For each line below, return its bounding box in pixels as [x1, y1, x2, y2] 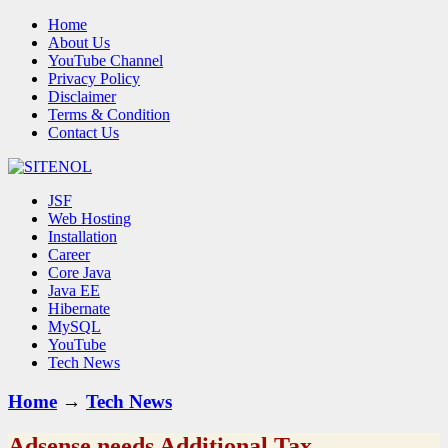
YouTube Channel [48, 52, 163, 69]
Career [48, 246, 90, 263]
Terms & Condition [48, 106, 170, 123]
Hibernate [48, 300, 110, 317]
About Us [48, 34, 110, 51]
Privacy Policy [48, 70, 140, 87]
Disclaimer [48, 88, 116, 105]
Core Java [48, 264, 111, 281]
